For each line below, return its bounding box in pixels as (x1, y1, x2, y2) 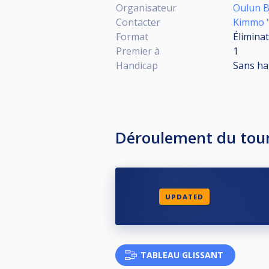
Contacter (116, 16, 160, 29)
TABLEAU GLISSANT (141, 249, 223, 261)
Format (116, 30, 148, 43)
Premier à (116, 44, 160, 58)
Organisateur (116, 1, 177, 14)
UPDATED (165, 192, 204, 201)
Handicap (116, 59, 158, 72)
